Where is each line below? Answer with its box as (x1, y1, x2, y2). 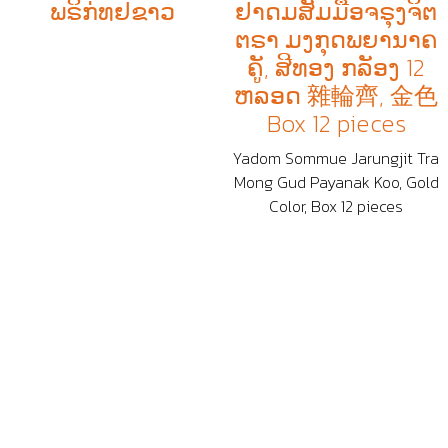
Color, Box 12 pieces (269, 193, 403, 218)
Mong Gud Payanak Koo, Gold (233, 169, 439, 194)
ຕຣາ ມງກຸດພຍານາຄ (234, 21, 438, 57)
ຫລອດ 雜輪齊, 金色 (234, 77, 438, 113)
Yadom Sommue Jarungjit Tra (233, 145, 439, 170)
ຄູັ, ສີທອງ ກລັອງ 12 (247, 49, 425, 85)
